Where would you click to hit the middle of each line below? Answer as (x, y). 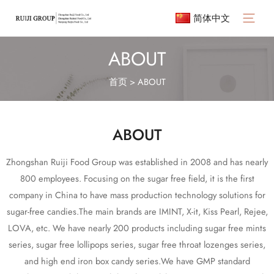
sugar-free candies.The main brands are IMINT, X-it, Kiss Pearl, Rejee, (137, 211)
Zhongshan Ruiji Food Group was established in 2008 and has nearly (137, 161)
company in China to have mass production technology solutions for (137, 194)
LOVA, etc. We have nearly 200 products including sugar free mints (137, 228)
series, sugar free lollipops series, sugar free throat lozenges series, (137, 244)
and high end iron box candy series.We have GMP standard (137, 261)
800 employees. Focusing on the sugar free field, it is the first (137, 178)
